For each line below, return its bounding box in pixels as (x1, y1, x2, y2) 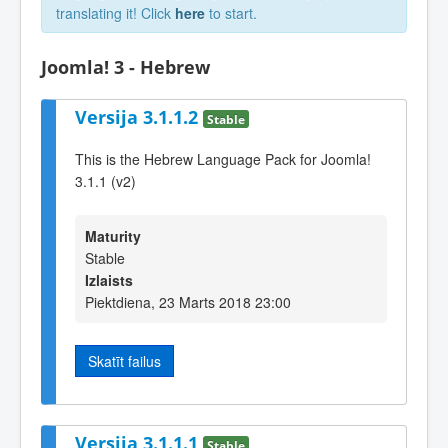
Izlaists (85, 269, 133, 290)
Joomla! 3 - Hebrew (41, 55, 210, 79)
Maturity (85, 225, 141, 246)
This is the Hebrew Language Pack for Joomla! (75, 149, 371, 170)
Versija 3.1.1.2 (75, 104, 203, 129)
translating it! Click (56, 3, 175, 23)
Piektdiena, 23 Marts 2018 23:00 (85, 291, 291, 312)
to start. (205, 3, 257, 23)
